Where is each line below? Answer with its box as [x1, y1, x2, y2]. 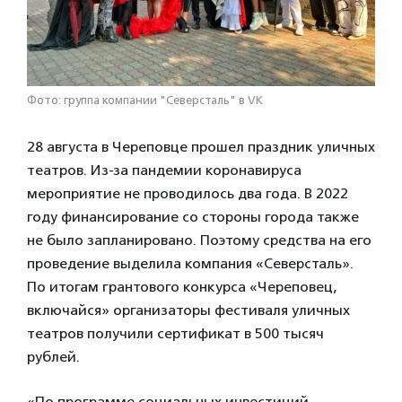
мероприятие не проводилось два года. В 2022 [27, 185, 348, 203]
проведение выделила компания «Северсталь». [27, 255, 357, 273]
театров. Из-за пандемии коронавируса [27, 162, 301, 179]
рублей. [27, 348, 80, 366]
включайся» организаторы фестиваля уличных [27, 301, 350, 319]
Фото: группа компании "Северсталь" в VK [27, 93, 263, 108]
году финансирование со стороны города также [27, 208, 359, 226]
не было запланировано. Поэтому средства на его [27, 232, 371, 249]
